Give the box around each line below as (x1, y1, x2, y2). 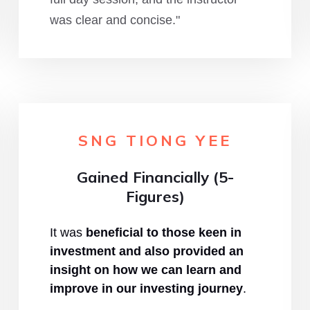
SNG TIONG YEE (78, 131, 232, 150)
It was (49, 226, 86, 239)
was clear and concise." (49, 13, 180, 27)
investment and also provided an (49, 244, 244, 258)
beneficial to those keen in (85, 226, 241, 239)
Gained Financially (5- (76, 167, 234, 187)
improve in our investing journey (49, 282, 243, 295)
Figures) (125, 187, 185, 206)
